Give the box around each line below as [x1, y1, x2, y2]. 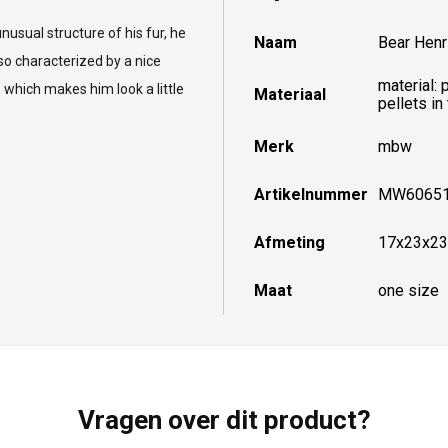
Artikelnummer [254, 185, 368, 205]
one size [378, 281, 439, 301]
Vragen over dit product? [77, 405, 371, 436]
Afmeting [254, 233, 325, 253]
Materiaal [254, 85, 326, 105]
